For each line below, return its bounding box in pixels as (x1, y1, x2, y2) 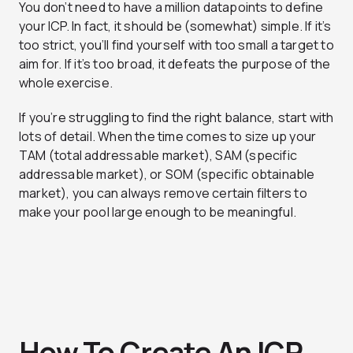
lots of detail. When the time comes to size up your (19, 128, 317, 146)
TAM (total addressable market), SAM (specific (19, 147, 298, 165)
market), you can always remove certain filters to (19, 184, 307, 203)
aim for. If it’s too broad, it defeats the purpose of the (19, 55, 331, 73)
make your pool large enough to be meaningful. (19, 203, 297, 221)
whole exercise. (19, 74, 113, 92)
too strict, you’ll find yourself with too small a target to (19, 36, 334, 54)
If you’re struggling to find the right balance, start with (19, 109, 334, 127)
